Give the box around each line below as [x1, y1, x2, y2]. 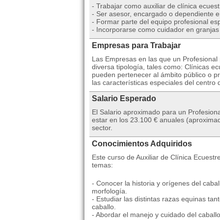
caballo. [92, 203, 116, 211]
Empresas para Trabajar [92, 41, 181, 50]
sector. [92, 124, 112, 132]
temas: [92, 161, 113, 169]
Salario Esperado [92, 94, 156, 103]
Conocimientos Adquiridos [92, 139, 192, 148]
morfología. [92, 187, 127, 195]
